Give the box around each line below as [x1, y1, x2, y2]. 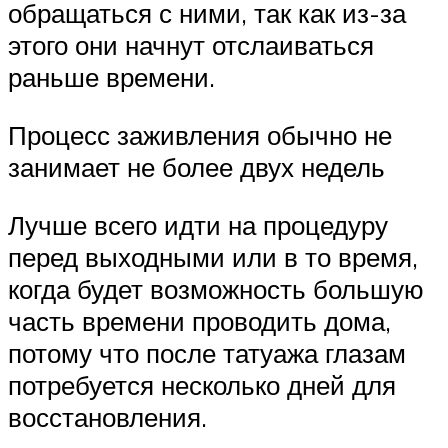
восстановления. [8, 400, 207, 433]
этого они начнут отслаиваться [8, 29, 374, 62]
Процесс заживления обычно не [8, 119, 392, 152]
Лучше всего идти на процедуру [8, 208, 388, 241]
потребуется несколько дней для [8, 368, 396, 401]
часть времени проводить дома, [8, 304, 391, 337]
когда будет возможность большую [8, 272, 424, 305]
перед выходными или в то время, [8, 240, 418, 273]
